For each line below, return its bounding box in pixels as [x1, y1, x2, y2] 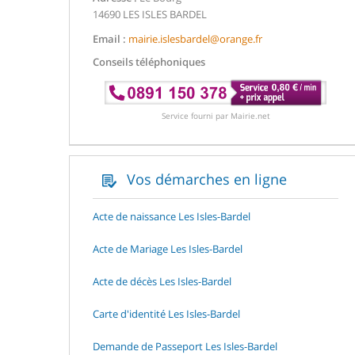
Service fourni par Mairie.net [161, 109, 270, 121]
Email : [93, 32, 126, 46]
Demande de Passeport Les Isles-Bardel [93, 338, 277, 353]
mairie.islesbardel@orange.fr [128, 32, 262, 46]
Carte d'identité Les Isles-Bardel [93, 306, 240, 321]
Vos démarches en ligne [123, 169, 287, 189]
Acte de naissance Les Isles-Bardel [93, 208, 250, 223]
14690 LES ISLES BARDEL [93, 7, 207, 21]
